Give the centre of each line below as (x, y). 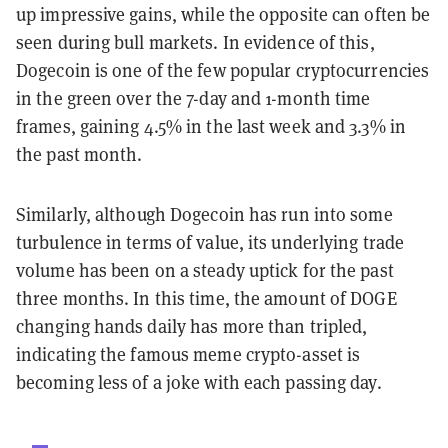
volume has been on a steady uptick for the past (205, 270)
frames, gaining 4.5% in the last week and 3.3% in (211, 126)
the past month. (79, 154)
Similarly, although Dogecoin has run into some (204, 214)
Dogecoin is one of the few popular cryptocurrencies (223, 70)
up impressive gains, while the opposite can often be (223, 14)
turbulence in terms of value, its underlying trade (210, 242)
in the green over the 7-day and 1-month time (193, 98)
